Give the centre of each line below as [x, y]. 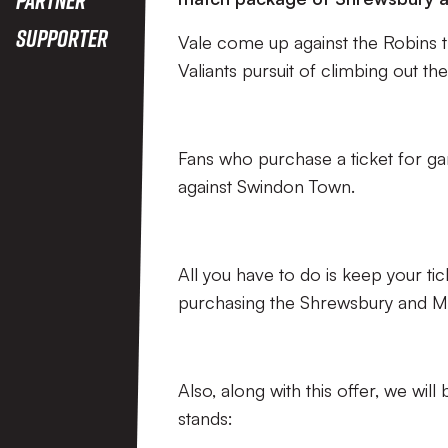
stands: [205, 418]
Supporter [62, 37]
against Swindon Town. [266, 186]
